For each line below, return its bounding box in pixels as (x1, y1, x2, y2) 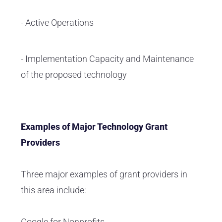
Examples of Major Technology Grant (21, 121, 167, 132)
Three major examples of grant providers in (21, 169, 187, 180)
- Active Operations (21, 17, 94, 28)
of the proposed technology (21, 69, 127, 80)
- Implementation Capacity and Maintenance (21, 54, 194, 64)
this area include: (21, 185, 86, 196)
